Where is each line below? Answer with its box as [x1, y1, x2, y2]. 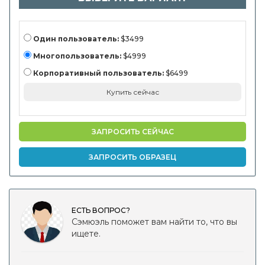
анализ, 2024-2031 [15, 25, 88, 35]
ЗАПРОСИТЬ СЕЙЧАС [91, 127, 174, 136]
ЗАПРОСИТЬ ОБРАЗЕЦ [89, 153, 176, 161]
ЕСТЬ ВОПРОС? [72, 206, 130, 215]
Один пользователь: [33, 34, 119, 43]
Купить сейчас [106, 88, 159, 96]
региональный [15, 17, 75, 27]
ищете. [72, 228, 101, 239]
